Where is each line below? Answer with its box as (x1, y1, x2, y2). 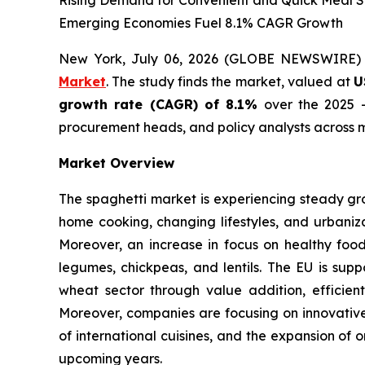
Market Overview (59, 155, 174, 171)
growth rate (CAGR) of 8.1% (59, 96, 258, 112)
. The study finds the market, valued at (106, 73, 354, 90)
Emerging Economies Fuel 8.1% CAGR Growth (59, 15, 343, 31)
